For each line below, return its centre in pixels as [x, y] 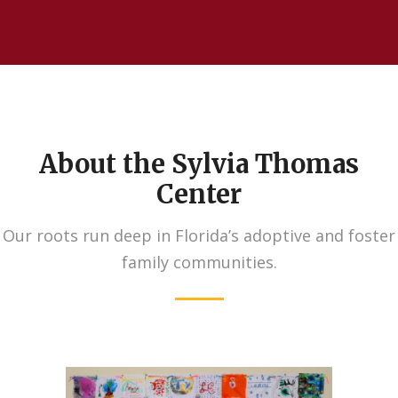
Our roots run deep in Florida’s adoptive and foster [199, 235]
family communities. [199, 262]
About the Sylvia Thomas [199, 163]
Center [199, 194]
